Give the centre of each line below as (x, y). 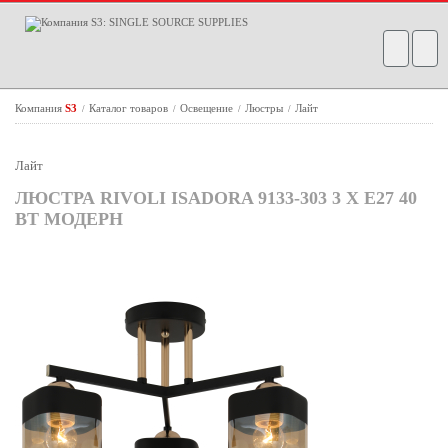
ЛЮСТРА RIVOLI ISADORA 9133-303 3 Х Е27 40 (216, 198)
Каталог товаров (130, 108)
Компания (40, 108)
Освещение (208, 108)
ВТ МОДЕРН (69, 219)
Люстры (265, 108)
